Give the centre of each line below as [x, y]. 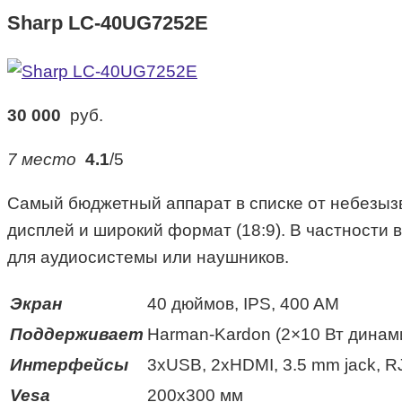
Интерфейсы [69, 365]
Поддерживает [77, 334]
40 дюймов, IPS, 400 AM [243, 304]
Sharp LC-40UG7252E [108, 22]
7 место [46, 159]
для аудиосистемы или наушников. [148, 257]
